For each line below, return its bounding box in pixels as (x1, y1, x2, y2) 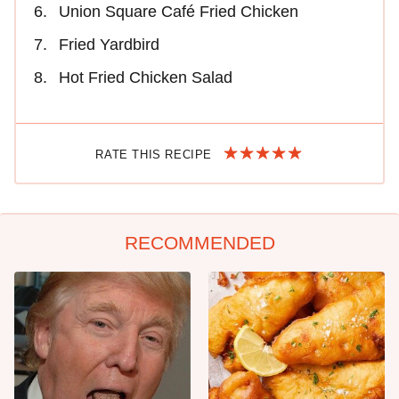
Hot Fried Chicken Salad (59, 68, 232, 86)
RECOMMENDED (124, 232, 275, 253)
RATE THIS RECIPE (95, 147, 216, 161)
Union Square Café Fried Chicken (59, 2, 298, 20)
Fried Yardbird (59, 35, 159, 53)
